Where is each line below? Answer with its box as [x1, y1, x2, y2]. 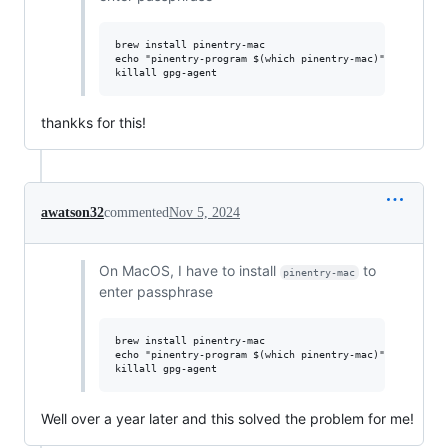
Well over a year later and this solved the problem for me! [41, 409, 414, 427]
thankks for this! [41, 113, 146, 131]
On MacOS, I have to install [98, 261, 280, 279]
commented [104, 204, 169, 220]
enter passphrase [98, 282, 213, 300]
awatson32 [41, 204, 104, 220]
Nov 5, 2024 [169, 204, 240, 220]
